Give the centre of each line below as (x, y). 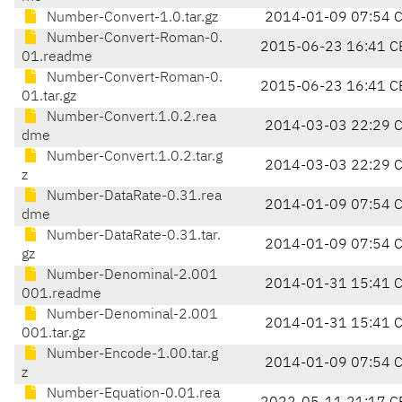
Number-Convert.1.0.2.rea (130, 118)
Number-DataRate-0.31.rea (132, 197)
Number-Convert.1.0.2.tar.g (133, 157)
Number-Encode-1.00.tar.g (131, 355)
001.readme (61, 295)
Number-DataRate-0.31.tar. (132, 236)
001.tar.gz (53, 334)
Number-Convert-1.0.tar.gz (131, 18)
